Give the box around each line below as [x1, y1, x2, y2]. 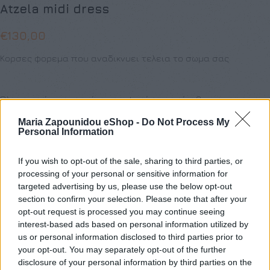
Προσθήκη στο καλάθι [86, 227, 184, 238]
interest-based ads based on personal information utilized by [18, 219, 248, 229]
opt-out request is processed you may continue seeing [18, 207, 225, 216]
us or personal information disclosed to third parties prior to [18, 232, 243, 242]
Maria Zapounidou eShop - [18, 117, 142, 127]
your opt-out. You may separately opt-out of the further [18, 245, 226, 254]
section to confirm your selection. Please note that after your [18, 194, 247, 204]
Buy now [116, 245, 154, 256]
